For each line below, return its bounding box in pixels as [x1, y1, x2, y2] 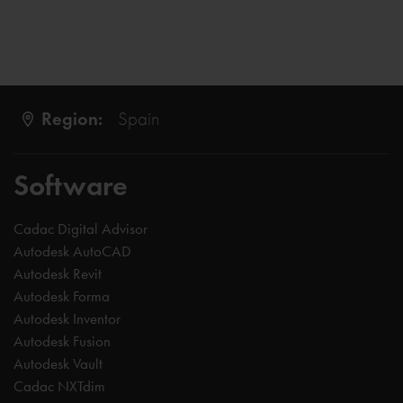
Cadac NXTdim [13, 377, 105, 395]
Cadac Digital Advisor [13, 219, 148, 237]
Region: [40, 107, 103, 131]
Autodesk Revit [13, 264, 102, 282]
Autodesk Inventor [13, 309, 121, 327]
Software [13, 167, 128, 203]
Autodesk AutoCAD [13, 242, 131, 260]
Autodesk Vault [13, 354, 103, 372]
